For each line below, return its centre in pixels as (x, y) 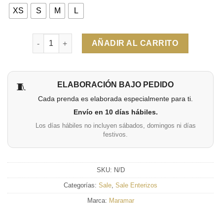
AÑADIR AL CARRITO (135, 43)
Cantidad (47, 39)
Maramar (121, 200)
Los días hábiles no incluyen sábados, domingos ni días (115, 126)
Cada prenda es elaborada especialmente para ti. (115, 99)
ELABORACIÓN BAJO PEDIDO (115, 85)
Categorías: (81, 185)
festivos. (115, 135)
